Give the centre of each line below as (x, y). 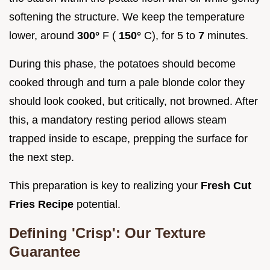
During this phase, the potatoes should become (122, 64)
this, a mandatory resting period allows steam (118, 120)
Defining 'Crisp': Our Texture (107, 233)
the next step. (42, 158)
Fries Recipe (43, 205)
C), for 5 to (171, 36)
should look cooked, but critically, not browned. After (133, 102)
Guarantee (45, 252)
